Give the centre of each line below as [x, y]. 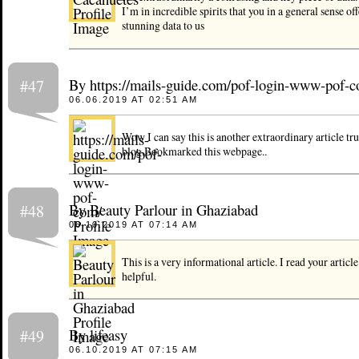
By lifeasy [98, 335]
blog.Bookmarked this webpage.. [194, 151]
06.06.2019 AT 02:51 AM [133, 99]
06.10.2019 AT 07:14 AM [133, 225]
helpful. [139, 276]
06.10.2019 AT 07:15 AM [133, 350]
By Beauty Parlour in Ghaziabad [163, 210]
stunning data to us [163, 26]
